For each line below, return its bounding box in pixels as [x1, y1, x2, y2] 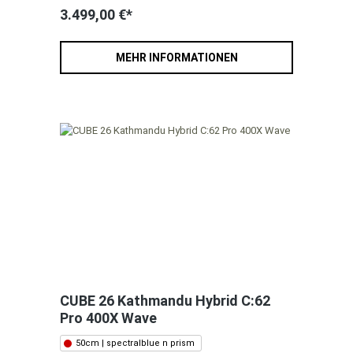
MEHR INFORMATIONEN [115, 51, 238, 65]
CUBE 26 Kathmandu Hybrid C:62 [60, 292, 270, 310]
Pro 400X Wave [60, 310, 157, 327]
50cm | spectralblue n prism [76, 338, 195, 349]
